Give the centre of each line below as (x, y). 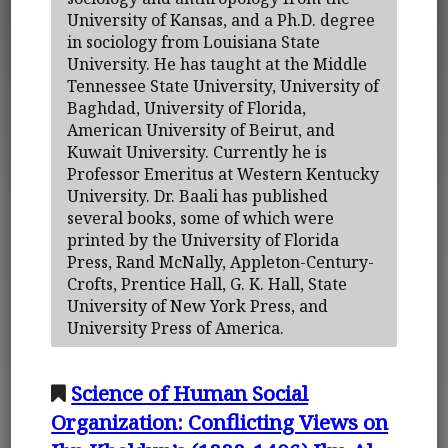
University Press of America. (176, 327)
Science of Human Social (190, 392)
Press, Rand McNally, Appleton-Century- (221, 261)
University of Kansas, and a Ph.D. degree (221, 19)
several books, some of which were (201, 217)
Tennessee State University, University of (223, 85)
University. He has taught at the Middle (217, 63)
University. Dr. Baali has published (198, 195)
